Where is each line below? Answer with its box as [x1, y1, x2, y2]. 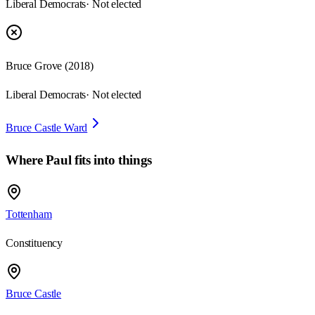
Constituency [6, 236, 63, 249]
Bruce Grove [6, 60, 63, 72]
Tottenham [6, 207, 52, 220]
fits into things [71, 153, 152, 168]
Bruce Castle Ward [6, 122, 88, 134]
